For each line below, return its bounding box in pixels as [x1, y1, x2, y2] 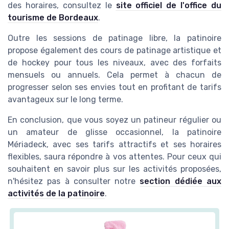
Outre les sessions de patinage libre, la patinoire [8, 33, 221, 43]
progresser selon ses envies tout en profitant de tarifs [8, 82, 221, 93]
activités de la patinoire [8, 189, 105, 199]
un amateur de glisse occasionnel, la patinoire [8, 127, 221, 138]
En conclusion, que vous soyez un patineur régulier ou [8, 115, 221, 125]
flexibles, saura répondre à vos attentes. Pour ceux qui [8, 152, 221, 162]
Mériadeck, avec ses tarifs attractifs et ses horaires [8, 140, 221, 150]
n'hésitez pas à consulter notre [8, 176, 140, 187]
